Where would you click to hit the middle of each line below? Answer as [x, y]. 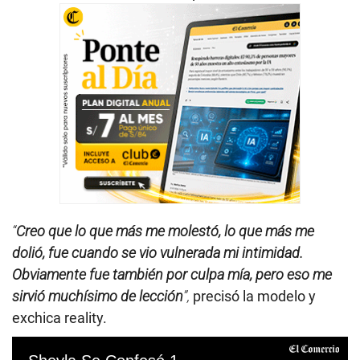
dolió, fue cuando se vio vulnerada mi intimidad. [157, 253]
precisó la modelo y [253, 297]
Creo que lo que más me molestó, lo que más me [165, 231]
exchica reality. [59, 318]
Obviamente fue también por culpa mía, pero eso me [172, 275]
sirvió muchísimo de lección [98, 297]
